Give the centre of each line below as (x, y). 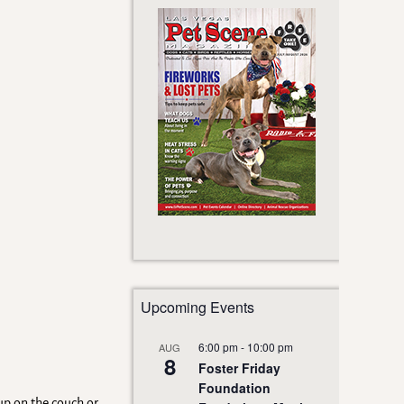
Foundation (234, 388)
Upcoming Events (197, 308)
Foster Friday (239, 368)
